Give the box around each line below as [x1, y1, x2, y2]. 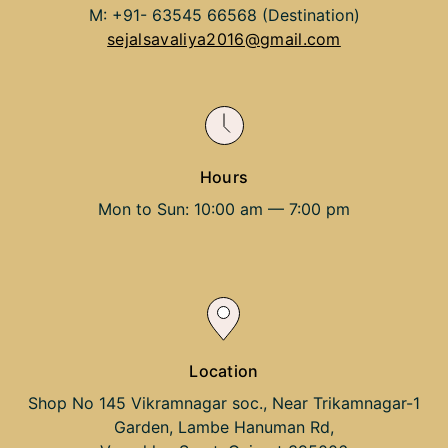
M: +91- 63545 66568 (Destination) [88, 5, 360, 25]
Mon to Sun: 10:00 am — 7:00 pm [98, 199, 350, 219]
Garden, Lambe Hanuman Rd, [114, 417, 334, 437]
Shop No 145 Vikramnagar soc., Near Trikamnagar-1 [28, 393, 420, 413]
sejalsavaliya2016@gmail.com [107, 29, 341, 49]
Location [189, 361, 259, 381]
